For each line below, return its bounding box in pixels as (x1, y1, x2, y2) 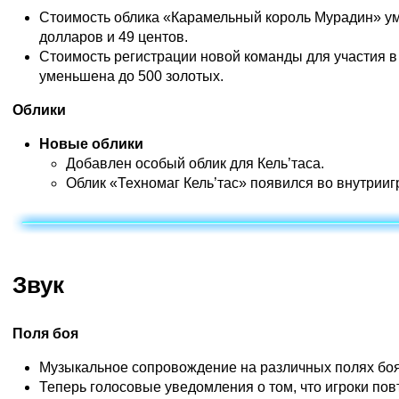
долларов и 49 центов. (39, 28, 188, 45)
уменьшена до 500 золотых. (39, 68, 224, 84)
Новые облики (39, 135, 143, 151)
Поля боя (12, 326, 78, 342)
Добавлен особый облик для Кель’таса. (66, 155, 324, 171)
